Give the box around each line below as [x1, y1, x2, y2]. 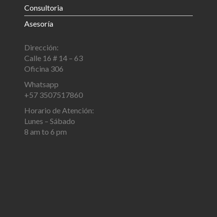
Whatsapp [24, 79, 59, 89]
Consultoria [24, 3, 63, 12]
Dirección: [24, 43, 59, 52]
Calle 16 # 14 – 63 [24, 53, 83, 62]
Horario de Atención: [24, 106, 94, 115]
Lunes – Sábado [24, 116, 75, 125]
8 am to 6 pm [24, 127, 67, 136]
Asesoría [24, 19, 53, 28]
